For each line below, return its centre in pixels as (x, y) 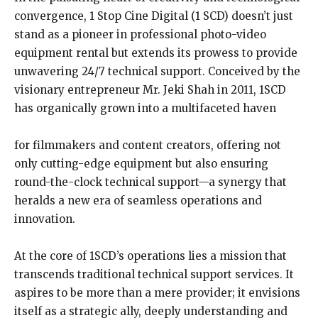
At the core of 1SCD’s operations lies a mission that (150, 256)
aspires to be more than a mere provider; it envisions (157, 293)
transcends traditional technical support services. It (154, 275)
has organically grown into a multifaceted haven (145, 109)
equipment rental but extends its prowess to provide (156, 53)
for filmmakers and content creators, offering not (148, 146)
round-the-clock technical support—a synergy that (150, 182)
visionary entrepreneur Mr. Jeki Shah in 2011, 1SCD (150, 90)
